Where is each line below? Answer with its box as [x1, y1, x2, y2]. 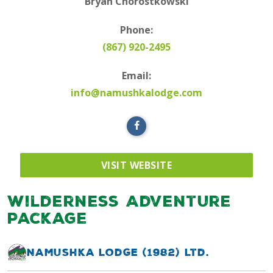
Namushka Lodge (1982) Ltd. [27, 247, 210, 257]
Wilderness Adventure [7, 193, 232, 208]
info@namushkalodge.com [71, 86, 202, 100]
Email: [122, 69, 151, 83]
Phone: [120, 23, 153, 37]
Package [7, 210, 88, 225]
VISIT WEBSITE [101, 158, 172, 172]
